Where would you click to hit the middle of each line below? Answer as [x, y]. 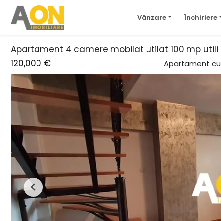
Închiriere [201, 17]
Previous [46, 191]
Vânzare [151, 17]
